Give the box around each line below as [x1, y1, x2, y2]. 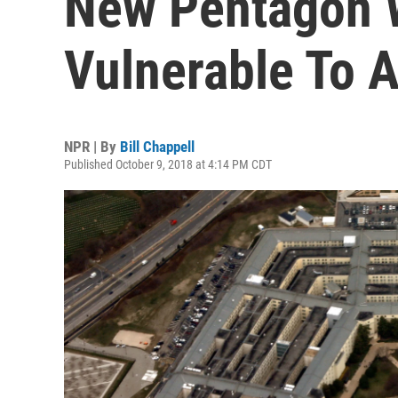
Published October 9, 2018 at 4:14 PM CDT [64, 157, 272, 171]
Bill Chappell [120, 138, 195, 155]
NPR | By [64, 138, 120, 155]
